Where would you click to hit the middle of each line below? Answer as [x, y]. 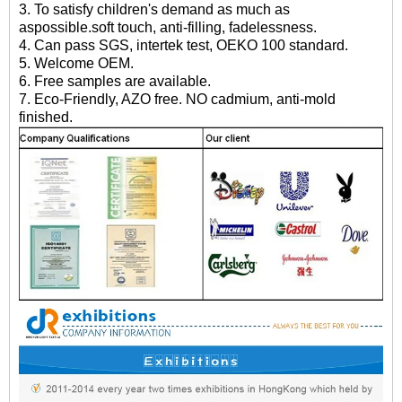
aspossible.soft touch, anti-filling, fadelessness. [168, 28]
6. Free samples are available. [115, 82]
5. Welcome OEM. [76, 64]
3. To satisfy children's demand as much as [154, 10]
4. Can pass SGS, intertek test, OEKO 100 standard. [184, 46]
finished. [46, 118]
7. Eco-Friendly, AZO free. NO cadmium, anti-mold [177, 100]
